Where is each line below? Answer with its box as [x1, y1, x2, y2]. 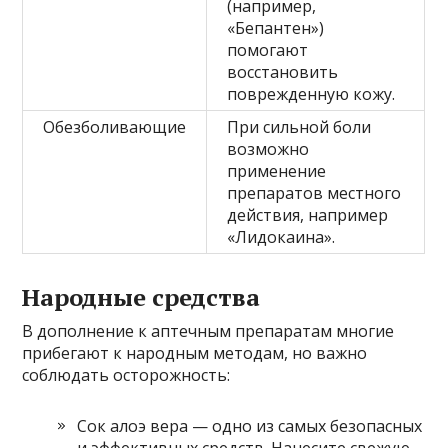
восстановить [227, 60, 339, 83]
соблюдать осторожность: [22, 363, 231, 386]
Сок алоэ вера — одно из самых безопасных [77, 414, 423, 437]
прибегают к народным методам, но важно [22, 341, 368, 364]
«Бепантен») [227, 16, 325, 39]
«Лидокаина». [227, 225, 336, 248]
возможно [227, 137, 310, 160]
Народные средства [22, 280, 261, 313]
